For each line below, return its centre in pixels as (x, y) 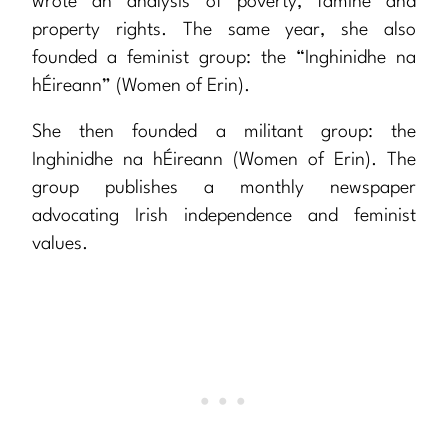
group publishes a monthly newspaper (224, 188)
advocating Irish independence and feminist (224, 216)
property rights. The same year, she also (224, 30)
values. (60, 244)
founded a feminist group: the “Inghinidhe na (224, 58)
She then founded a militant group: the (224, 132)
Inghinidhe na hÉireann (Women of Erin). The (224, 160)
